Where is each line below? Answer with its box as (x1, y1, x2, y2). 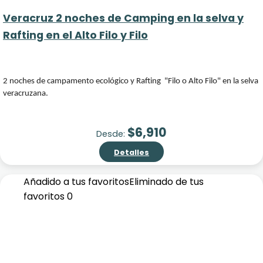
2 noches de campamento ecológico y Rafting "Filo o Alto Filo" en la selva (3, 77, 258, 86)
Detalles (114, 147, 149, 157)
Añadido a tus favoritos (23, 175, 129, 188)
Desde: (96, 128, 127, 140)
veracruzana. (3, 89, 48, 98)
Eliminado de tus (129, 175, 204, 188)
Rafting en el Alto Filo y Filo (3, 28, 148, 42)
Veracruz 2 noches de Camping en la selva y (3, 11, 244, 25)
